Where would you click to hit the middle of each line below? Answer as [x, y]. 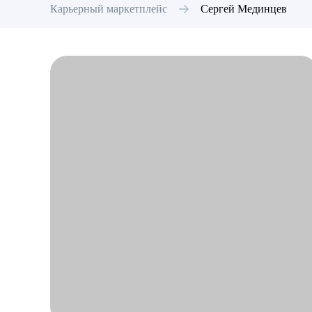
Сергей [218, 9]
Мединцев [262, 9]
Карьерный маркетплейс [109, 9]
